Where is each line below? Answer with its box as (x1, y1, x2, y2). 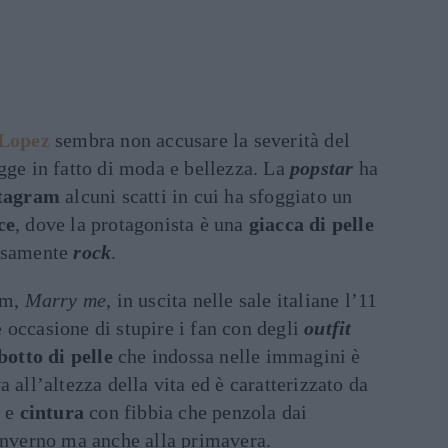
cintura (19, 401, 85, 423)
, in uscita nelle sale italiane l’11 (106, 289, 378, 311)
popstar (290, 157, 354, 179)
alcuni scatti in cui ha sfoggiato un (60, 185, 353, 207)
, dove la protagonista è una (15, 213, 249, 235)
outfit (304, 317, 352, 339)
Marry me (24, 289, 107, 311)
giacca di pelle (248, 213, 374, 235)
